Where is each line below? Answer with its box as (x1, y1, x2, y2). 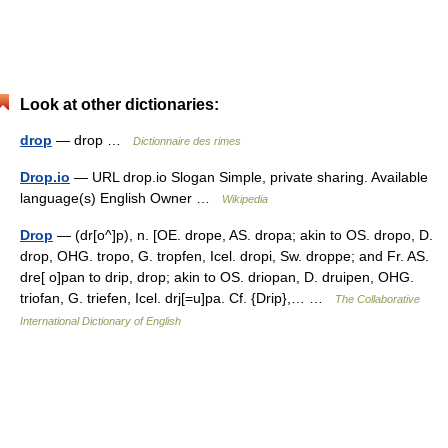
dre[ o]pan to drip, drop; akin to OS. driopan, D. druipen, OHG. (20, 269, 414, 285)
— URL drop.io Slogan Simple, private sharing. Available (70, 169, 428, 185)
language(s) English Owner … (20, 190, 222, 206)
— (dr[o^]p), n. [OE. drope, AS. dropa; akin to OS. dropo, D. (53, 227, 433, 243)
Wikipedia (222, 193, 268, 205)
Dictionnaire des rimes (133, 135, 241, 147)
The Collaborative (335, 293, 420, 305)
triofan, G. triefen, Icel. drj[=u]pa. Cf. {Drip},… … (20, 290, 335, 306)
